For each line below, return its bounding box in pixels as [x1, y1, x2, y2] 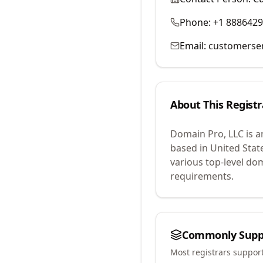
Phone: [180, 16, 211, 29]
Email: [180, 39, 206, 52]
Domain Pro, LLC [170, 127, 244, 140]
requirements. [170, 170, 234, 183]
